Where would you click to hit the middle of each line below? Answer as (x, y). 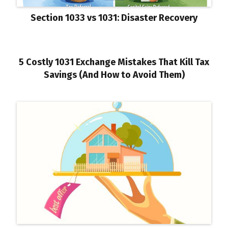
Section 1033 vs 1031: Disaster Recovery (114, 18)
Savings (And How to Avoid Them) (114, 75)
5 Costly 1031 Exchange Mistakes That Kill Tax (114, 62)
